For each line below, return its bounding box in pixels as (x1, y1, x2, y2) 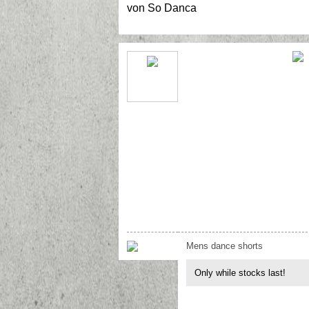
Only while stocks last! (195, 268, 286, 278)
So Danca (148, 2, 197, 14)
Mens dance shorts (186, 241, 263, 251)
